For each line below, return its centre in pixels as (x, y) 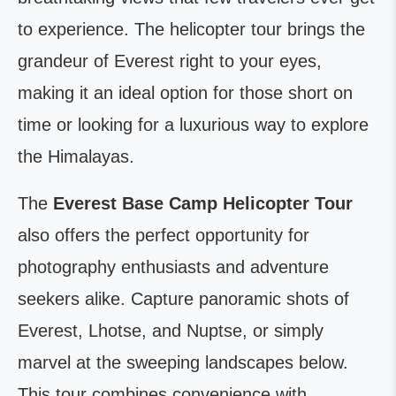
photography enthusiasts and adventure (173, 267)
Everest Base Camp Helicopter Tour (203, 204)
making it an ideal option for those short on (185, 93)
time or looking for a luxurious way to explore (193, 125)
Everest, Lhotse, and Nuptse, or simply (171, 331)
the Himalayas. (76, 157)
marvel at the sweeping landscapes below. (183, 363)
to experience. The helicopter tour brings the (191, 30)
